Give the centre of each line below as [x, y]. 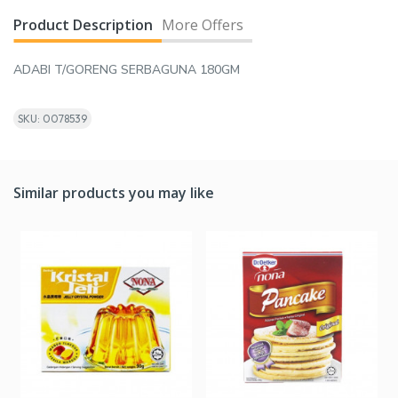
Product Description [83, 25]
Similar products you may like [114, 193]
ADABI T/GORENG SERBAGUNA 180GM [127, 70]
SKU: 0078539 [52, 119]
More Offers [203, 25]
